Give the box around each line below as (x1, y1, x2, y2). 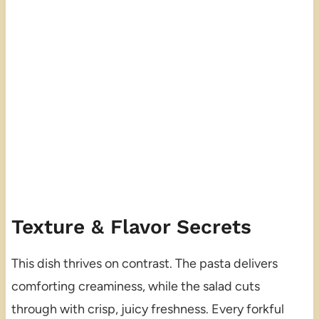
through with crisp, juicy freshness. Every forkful (11, 301, 284, 318)
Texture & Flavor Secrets (11, 215, 251, 239)
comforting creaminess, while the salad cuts (11, 278, 260, 295)
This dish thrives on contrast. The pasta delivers (11, 256, 278, 272)
